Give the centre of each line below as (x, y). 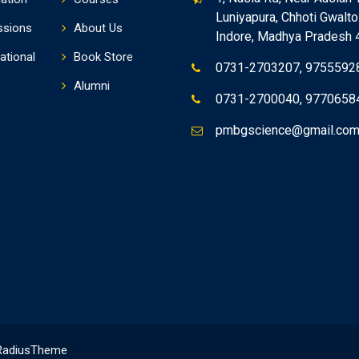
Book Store (103, 57)
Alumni (91, 86)
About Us (98, 28)
